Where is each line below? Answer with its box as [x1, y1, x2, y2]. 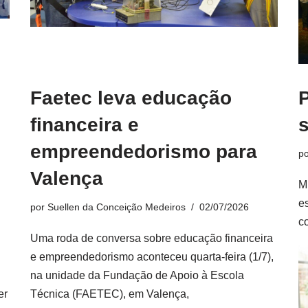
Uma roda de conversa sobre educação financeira [30, 232, 273, 244]
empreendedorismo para [30, 141, 257, 162]
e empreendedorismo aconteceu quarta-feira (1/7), [30, 251, 274, 263]
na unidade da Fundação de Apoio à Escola [30, 269, 244, 281]
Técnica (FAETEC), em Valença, [30, 288, 189, 300]
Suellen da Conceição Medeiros [47, 201, 186, 212]
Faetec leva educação [30, 87, 232, 109]
